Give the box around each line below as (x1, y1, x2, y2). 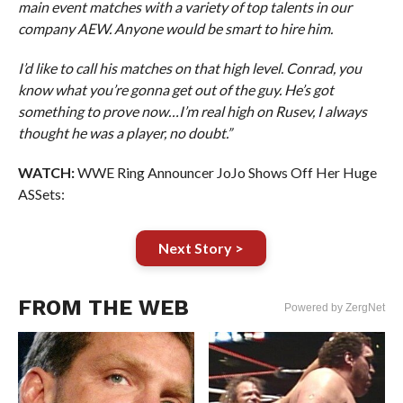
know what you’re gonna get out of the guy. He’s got (17, 81, 334, 98)
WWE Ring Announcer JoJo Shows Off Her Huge (74, 164, 377, 181)
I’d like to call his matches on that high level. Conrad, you (17, 59, 362, 76)
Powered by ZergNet (284, 301, 386, 314)
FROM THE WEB (17, 295, 189, 320)
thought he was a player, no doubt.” (17, 124, 232, 141)
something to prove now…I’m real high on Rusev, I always (17, 103, 367, 120)
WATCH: (17, 164, 75, 181)
